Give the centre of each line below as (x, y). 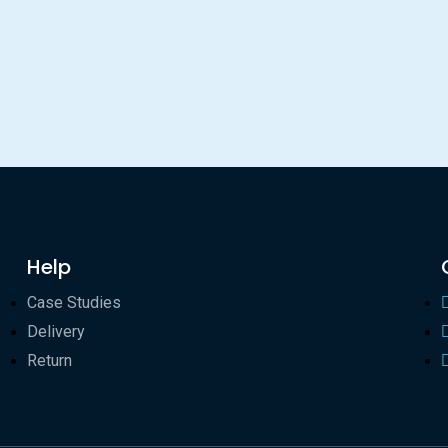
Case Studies (73, 303)
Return (49, 361)
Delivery (55, 332)
